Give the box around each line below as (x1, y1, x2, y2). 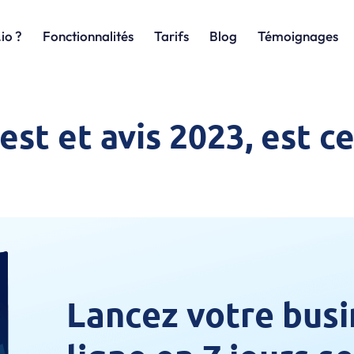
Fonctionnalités (43, 28, 134, 44)
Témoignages (258, 28, 338, 44)
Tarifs (154, 28, 189, 44)
